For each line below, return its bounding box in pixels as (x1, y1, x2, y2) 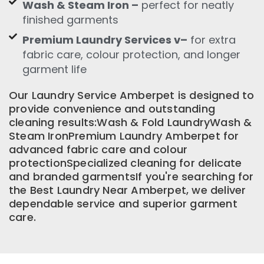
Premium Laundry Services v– (22, 32, 187, 47)
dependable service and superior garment (9, 196, 237, 211)
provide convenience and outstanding (9, 101, 216, 116)
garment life (22, 61, 87, 77)
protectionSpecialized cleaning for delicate (9, 155, 242, 170)
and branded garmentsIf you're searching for (9, 169, 254, 184)
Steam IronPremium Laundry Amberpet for (9, 128, 239, 143)
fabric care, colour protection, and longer (22, 47, 240, 62)
